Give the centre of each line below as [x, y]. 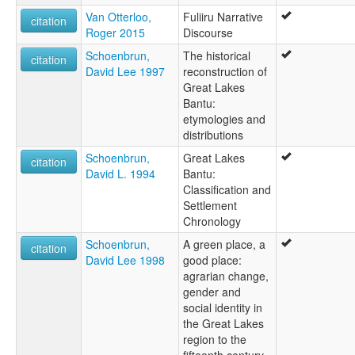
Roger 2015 [115, 33]
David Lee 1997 [125, 72]
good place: [212, 260]
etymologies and [224, 119]
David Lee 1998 [125, 260]
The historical [217, 56]
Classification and [227, 190]
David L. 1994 [120, 174]
